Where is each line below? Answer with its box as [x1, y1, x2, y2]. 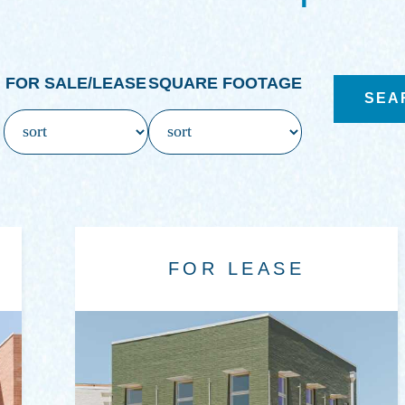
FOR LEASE [167, 258, 306, 278]
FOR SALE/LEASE [5, 73, 146, 92]
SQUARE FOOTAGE [148, 73, 302, 92]
